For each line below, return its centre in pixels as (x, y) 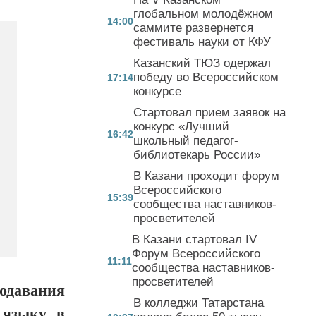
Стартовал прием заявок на (209, 112)
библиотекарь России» (197, 154)
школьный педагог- (186, 140)
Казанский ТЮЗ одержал (202, 63)
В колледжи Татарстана (199, 303)
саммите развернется (193, 28)
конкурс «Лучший (181, 126)
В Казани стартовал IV (194, 239)
